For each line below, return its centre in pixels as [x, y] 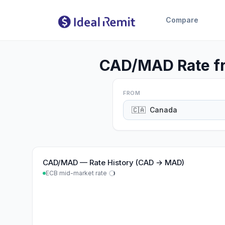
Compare [182, 20]
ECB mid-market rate [76, 173]
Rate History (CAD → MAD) [137, 162]
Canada [163, 110]
